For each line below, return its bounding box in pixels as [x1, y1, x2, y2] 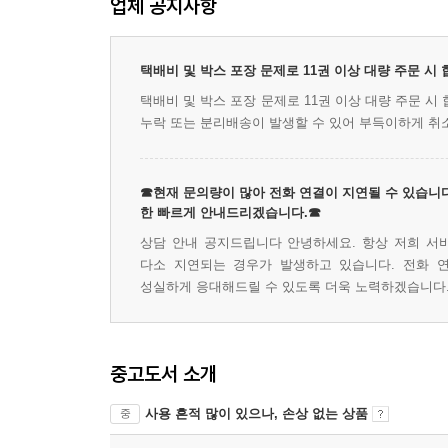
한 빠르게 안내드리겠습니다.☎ [140, 205, 321, 220]
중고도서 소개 [110, 361, 217, 386]
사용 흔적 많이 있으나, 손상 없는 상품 [141, 406, 372, 421]
